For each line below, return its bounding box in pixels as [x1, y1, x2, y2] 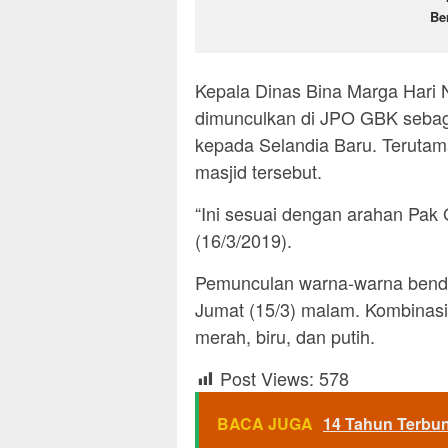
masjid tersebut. [195, 157, 322, 184]
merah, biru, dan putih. [195, 322, 375, 349]
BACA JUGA [217, 411, 313, 435]
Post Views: [220, 364, 314, 391]
